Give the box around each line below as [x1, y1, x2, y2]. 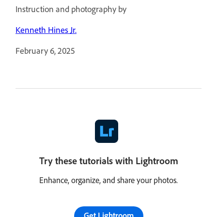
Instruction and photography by [15, 3, 126, 15]
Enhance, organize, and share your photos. [39, 175, 178, 185]
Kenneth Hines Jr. [15, 24, 77, 35]
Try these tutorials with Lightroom [39, 155, 178, 167]
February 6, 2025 [15, 45, 75, 56]
